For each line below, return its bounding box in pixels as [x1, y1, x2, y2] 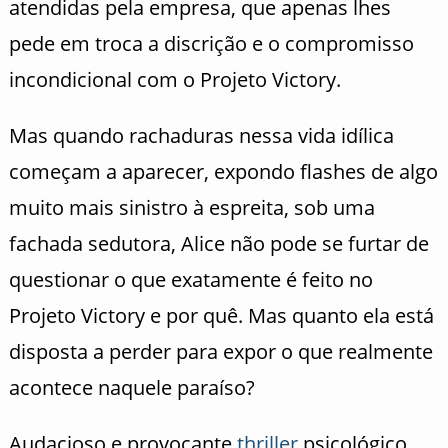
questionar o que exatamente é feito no [8, 265, 373, 293]
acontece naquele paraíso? [8, 373, 255, 401]
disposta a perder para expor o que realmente [8, 337, 433, 365]
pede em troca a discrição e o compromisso [8, 29, 414, 57]
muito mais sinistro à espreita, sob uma [8, 193, 375, 221]
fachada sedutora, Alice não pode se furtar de [8, 229, 429, 257]
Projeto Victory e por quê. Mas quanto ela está [8, 301, 434, 329]
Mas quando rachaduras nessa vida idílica [8, 121, 394, 149]
